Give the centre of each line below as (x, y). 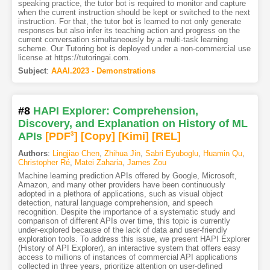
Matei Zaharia (98, 162)
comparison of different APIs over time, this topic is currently (124, 221)
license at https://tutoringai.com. (74, 58)
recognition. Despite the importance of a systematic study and (126, 212)
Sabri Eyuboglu (171, 153)
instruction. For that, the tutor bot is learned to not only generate (129, 22)
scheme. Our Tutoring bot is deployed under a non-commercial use (134, 49)
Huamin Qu (222, 153)
